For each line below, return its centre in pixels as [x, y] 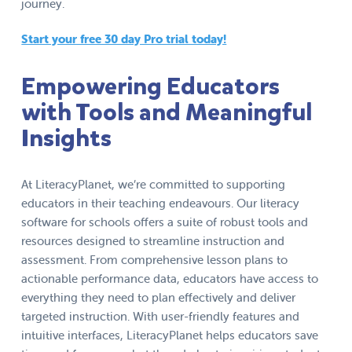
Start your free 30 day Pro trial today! [124, 39]
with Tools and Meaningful [167, 112]
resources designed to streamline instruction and [153, 241]
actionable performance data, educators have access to [170, 279]
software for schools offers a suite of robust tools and [165, 222]
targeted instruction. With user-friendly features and [161, 317]
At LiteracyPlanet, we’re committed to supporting [154, 185]
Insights [67, 138]
